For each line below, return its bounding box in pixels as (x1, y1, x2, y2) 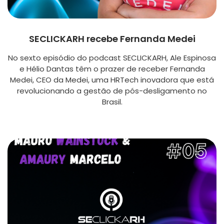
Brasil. (101, 96, 122, 107)
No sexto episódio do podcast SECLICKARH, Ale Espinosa (8, 52, 216, 63)
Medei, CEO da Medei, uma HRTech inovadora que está (10, 74, 214, 85)
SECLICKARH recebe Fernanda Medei (28, 32, 195, 45)
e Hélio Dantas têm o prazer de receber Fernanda (19, 63, 205, 74)
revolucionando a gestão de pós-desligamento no (17, 85, 207, 96)
